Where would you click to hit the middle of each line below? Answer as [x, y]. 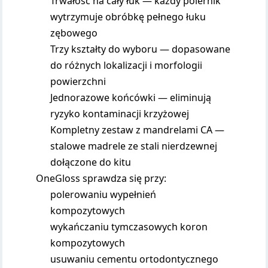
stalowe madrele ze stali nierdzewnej [134, 146]
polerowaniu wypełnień [103, 194]
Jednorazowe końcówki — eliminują [131, 98]
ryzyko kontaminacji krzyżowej [120, 114]
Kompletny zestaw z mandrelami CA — [138, 130]
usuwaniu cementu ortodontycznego [135, 259]
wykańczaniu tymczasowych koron [129, 227]
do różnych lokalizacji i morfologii [127, 65]
